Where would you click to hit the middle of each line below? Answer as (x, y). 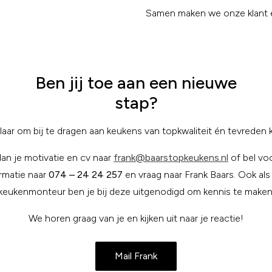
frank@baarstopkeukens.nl (171, 158)
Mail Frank (136, 256)
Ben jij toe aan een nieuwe (136, 83)
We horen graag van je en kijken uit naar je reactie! (136, 218)
